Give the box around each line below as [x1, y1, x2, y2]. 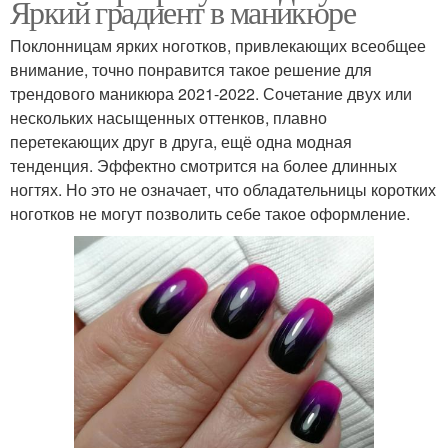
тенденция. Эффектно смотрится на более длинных [10, 154, 397, 177]
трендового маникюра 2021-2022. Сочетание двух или [10, 82, 412, 105]
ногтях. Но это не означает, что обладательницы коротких [10, 178, 436, 201]
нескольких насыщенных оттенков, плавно [10, 106, 327, 129]
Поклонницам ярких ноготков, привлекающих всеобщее [10, 34, 426, 57]
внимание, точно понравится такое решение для [10, 58, 372, 81]
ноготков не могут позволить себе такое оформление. [10, 202, 410, 225]
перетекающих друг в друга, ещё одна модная [10, 130, 352, 153]
